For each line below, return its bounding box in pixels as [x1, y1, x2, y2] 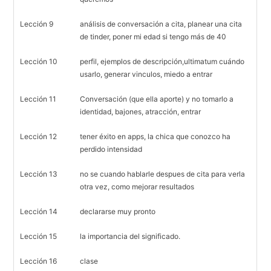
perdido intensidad [80, 145, 143, 154]
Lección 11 [20, 94, 57, 103]
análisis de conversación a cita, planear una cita [80, 19, 243, 28]
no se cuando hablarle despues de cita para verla [80, 169, 246, 178]
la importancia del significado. [80, 232, 181, 241]
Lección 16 [20, 256, 57, 266]
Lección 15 [20, 232, 57, 241]
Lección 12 [20, 132, 57, 141]
